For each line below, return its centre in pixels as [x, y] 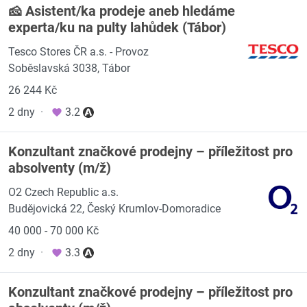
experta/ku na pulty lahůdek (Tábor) [117, 27]
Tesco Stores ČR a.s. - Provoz [78, 52]
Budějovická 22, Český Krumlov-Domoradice [114, 209]
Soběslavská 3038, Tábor [69, 68]
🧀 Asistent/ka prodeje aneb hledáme [122, 11]
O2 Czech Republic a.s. [63, 192]
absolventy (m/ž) [60, 168]
